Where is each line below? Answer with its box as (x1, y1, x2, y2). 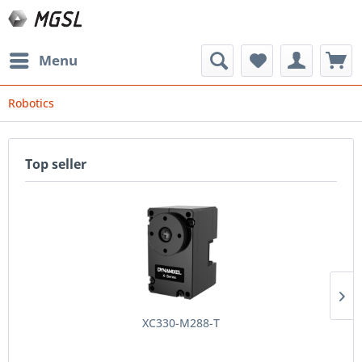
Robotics (8, 95, 54, 111)
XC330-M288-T (142, 315, 220, 330)
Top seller (25, 155, 86, 173)
